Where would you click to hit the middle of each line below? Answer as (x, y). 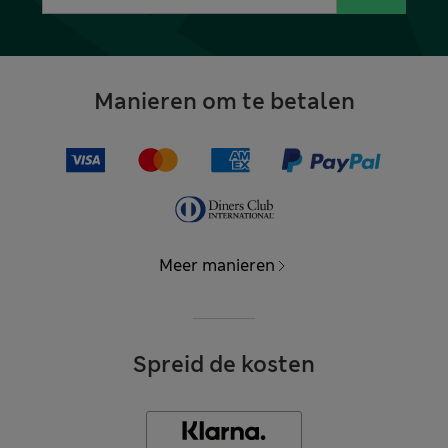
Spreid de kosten (224, 364)
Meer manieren (217, 265)
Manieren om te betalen (224, 101)
